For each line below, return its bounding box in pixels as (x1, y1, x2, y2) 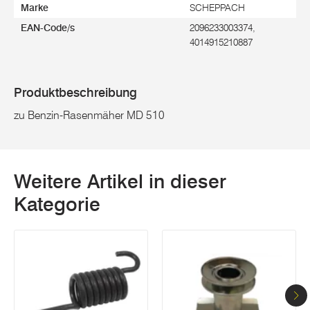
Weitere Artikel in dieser (14, 169, 226, 193)
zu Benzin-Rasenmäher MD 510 (14, 108, 165, 122)
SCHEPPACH (190, 1, 245, 13)
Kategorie (14, 192, 100, 216)
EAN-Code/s (21, 21, 75, 34)
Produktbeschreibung (14, 84, 137, 100)
